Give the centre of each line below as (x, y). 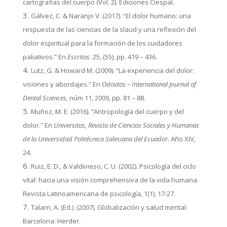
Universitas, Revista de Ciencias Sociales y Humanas (126, 125)
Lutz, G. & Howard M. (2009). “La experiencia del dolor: (112, 70)
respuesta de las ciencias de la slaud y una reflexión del (109, 29)
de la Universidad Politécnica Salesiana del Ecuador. (96, 139)
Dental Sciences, (45, 98)
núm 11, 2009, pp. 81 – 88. (106, 98)
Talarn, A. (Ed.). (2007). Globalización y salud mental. (109, 207)
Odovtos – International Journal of (149, 84)
